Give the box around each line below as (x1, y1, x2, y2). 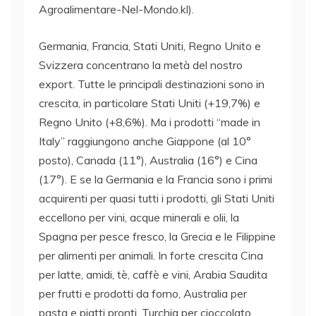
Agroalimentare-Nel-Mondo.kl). (39, 1, 194, 16)
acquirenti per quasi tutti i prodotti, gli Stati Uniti (39, 190, 274, 205)
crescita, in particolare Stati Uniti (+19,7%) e (39, 95, 260, 110)
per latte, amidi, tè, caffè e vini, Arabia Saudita (39, 267, 267, 281)
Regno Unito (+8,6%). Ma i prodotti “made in (39, 114, 260, 129)
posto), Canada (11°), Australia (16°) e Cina (39, 152, 257, 167)
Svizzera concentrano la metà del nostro (39, 57, 243, 72)
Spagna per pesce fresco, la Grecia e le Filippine (39, 229, 276, 243)
